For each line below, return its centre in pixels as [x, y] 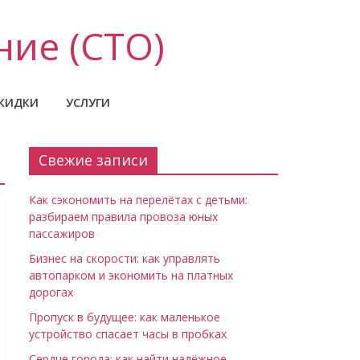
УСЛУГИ [88, 102]
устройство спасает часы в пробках [128, 334]
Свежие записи [93, 160]
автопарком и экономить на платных [131, 275]
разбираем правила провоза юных [123, 217]
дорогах [51, 292]
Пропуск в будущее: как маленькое [125, 317]
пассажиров [62, 233]
